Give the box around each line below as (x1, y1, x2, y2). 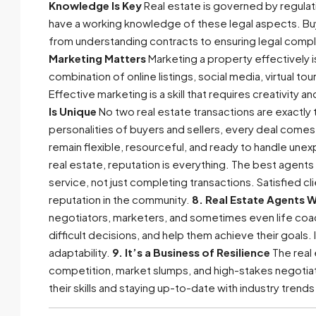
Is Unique (49, 104, 97, 118)
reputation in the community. (49, 193, 192, 206)
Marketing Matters (49, 51, 146, 65)
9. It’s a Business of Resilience (112, 245, 270, 259)
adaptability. (49, 245, 112, 259)
